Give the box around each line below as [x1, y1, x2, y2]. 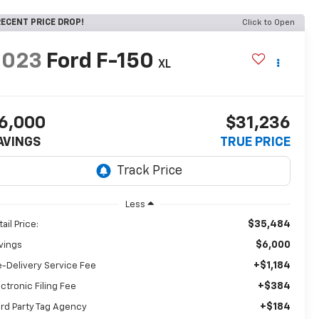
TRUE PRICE [219, 136, 291, 150]
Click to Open [242, 19, 295, 28]
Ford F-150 [46, 51, 155, 73]
